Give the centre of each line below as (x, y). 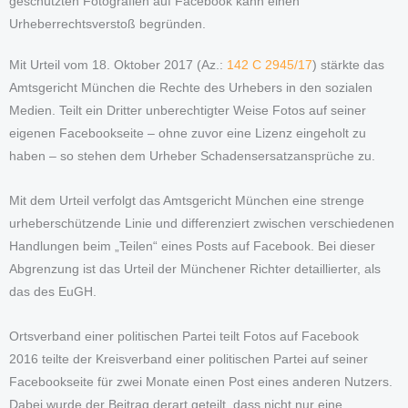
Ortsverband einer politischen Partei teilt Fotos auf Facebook (184, 336)
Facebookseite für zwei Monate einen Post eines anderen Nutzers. (201, 382)
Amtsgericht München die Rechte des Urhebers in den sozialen (191, 87)
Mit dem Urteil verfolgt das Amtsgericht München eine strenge (187, 200)
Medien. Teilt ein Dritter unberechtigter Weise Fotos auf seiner (188, 110)
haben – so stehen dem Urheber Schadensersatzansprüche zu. (192, 156)
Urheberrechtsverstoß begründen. (107, 24)
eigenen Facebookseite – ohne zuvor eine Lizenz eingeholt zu (188, 133)
